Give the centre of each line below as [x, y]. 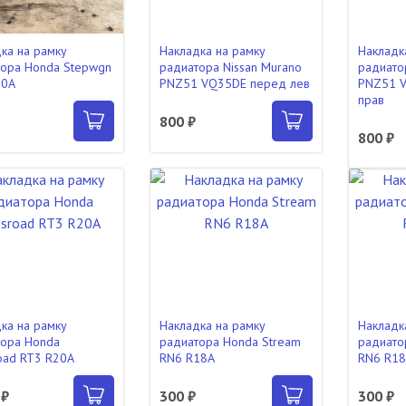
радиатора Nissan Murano [230, 67]
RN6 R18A [187, 358]
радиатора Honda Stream [230, 342]
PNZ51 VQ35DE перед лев [234, 83]
